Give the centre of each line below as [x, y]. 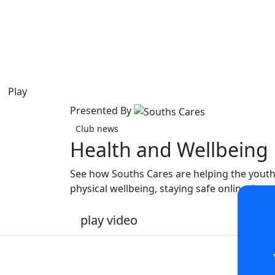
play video [109, 220]
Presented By [102, 111]
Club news [97, 128]
